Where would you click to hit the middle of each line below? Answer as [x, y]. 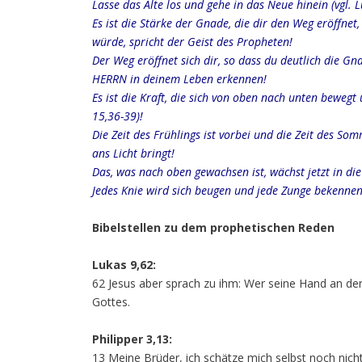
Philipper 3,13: [132, 339]
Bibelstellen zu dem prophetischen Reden [213, 227]
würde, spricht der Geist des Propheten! [192, 42]
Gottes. [111, 302]
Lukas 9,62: [124, 265]
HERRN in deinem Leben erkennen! [179, 79]
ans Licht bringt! [133, 153]
